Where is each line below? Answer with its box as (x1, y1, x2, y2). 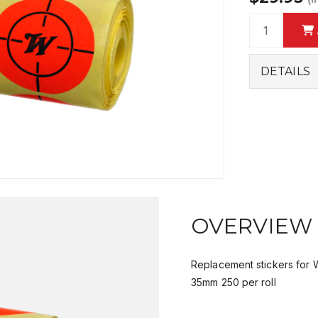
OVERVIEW (191, 213, 312, 240)
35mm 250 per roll (191, 276, 276, 289)
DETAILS (261, 65, 310, 78)
